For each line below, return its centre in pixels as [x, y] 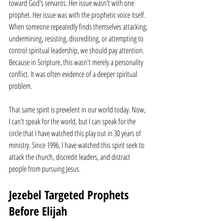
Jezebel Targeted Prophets [70, 195]
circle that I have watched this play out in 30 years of [76, 133]
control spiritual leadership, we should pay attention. [77, 50]
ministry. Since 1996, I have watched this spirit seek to [77, 145]
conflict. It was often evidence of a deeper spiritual [74, 74]
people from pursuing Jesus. [45, 169]
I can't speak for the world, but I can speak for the [73, 121]
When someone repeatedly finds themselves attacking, [79, 27]
